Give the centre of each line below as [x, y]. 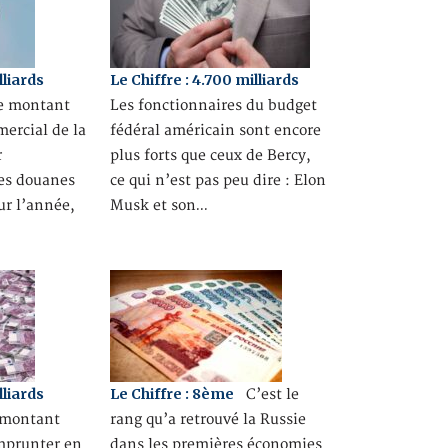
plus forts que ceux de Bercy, [210, 155]
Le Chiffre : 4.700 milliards [204, 80]
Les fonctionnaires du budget [213, 105]
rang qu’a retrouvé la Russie [207, 419]
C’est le [266, 394]
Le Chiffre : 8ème [171, 393]
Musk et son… [158, 205]
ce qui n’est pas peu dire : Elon [217, 180]
